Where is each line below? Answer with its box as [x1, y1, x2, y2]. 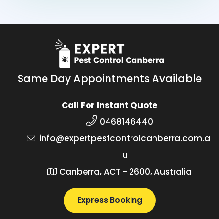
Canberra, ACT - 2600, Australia [59, 165, 192, 177]
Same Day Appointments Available [17, 71, 202, 86]
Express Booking [77, 194, 142, 206]
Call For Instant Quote [62, 99, 157, 111]
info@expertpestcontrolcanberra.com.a [39, 132, 210, 144]
